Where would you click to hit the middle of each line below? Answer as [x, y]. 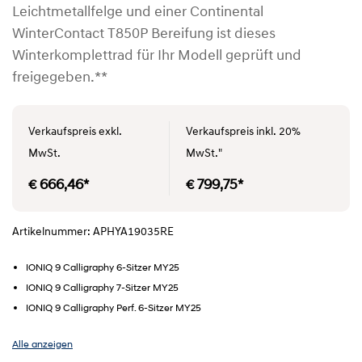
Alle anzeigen [42, 344]
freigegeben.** [60, 78]
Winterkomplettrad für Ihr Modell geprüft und [157, 56]
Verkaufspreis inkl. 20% [243, 132]
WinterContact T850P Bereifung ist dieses [144, 34]
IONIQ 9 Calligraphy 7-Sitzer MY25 [102, 287]
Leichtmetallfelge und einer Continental [138, 13]
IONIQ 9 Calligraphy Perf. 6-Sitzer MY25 [114, 307]
